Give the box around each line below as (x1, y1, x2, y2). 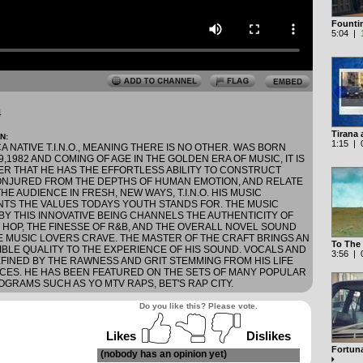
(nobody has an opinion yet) (100, 348, 227, 360)
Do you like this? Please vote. (139, 301, 258, 310)
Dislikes (246, 329, 291, 343)
